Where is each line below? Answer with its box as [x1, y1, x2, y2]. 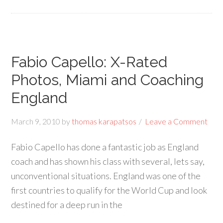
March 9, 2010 [11, 116, 61, 126]
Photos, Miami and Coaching [11, 71, 204, 89]
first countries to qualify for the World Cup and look [11, 185, 208, 196]
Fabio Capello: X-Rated [11, 53, 168, 71]
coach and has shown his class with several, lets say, [11, 156, 205, 167]
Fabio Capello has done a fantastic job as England [11, 141, 199, 152]
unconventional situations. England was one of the [11, 170, 201, 181]
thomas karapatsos [72, 116, 137, 126]
